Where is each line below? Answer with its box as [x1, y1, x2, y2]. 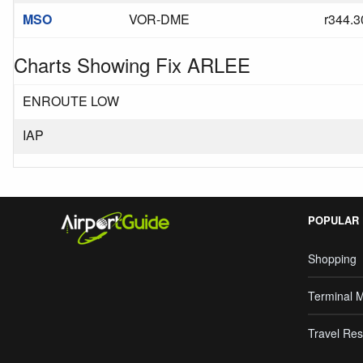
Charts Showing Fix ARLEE [14, 50, 250, 79]
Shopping [308, 250, 357, 267]
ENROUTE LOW [23, 92, 119, 110]
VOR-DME [129, 10, 190, 28]
